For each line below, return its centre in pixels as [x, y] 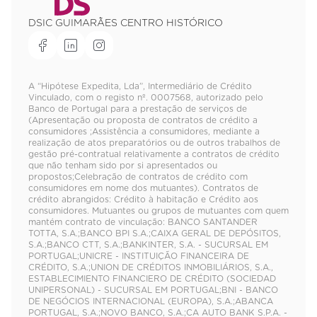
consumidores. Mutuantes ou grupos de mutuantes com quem [158, 211]
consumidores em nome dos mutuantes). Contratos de [143, 188]
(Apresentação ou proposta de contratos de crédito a [143, 120]
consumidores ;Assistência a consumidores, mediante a [144, 131]
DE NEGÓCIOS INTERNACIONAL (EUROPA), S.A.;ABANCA [151, 301]
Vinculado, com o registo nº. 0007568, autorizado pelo [146, 97]
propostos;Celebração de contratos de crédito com [138, 177]
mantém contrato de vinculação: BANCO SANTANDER [143, 222]
